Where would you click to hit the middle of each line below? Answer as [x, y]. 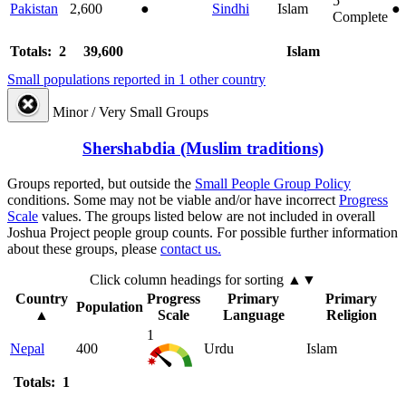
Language [253, 314]
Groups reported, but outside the [101, 183]
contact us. [191, 248]
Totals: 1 [41, 382]
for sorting [254, 279]
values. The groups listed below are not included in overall [207, 216]
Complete [360, 16]
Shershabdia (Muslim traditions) [203, 149]
